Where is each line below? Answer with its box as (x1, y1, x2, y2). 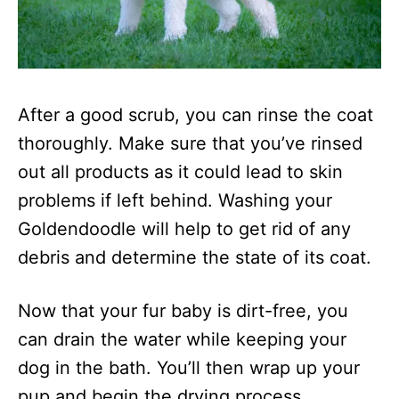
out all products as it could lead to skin (18, 161, 343, 183)
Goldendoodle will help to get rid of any (18, 218, 351, 240)
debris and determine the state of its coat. (18, 247, 371, 269)
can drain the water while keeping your (18, 329, 346, 351)
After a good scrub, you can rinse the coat (18, 104, 373, 126)
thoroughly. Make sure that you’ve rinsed (18, 133, 362, 155)
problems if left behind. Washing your (18, 190, 332, 212)
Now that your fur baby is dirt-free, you (18, 300, 348, 322)
